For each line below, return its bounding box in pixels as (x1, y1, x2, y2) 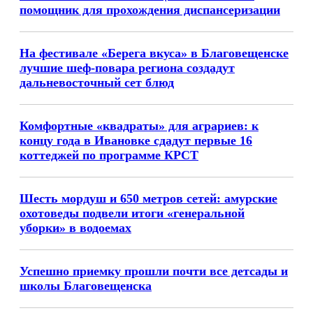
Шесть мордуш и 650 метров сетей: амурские (20, 191, 277, 205)
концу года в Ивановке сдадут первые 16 (20, 133, 252, 147)
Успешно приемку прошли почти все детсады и (20, 264, 288, 278)
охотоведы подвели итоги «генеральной (20, 206, 245, 220)
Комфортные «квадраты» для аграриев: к (20, 119, 259, 133)
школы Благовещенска (20, 279, 152, 293)
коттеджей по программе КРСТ (20, 148, 198, 162)
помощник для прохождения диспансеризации (20, 3, 280, 17)
